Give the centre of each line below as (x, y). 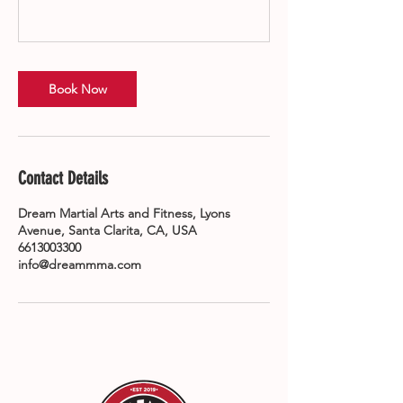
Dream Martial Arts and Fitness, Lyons (124, 213)
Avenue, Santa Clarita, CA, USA (107, 230)
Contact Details (63, 178)
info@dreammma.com (80, 264)
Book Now (77, 89)
